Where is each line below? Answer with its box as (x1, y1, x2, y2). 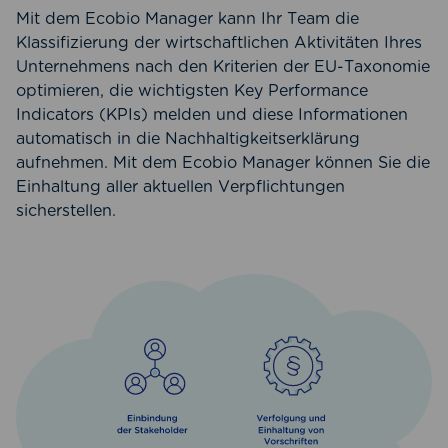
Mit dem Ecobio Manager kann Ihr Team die (16, 9, 359, 29)
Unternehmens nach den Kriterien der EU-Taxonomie (16, 57, 430, 77)
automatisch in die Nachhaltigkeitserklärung (16, 129, 360, 149)
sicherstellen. (16, 201, 116, 221)
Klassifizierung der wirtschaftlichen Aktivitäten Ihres (16, 33, 422, 53)
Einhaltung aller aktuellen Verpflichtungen (16, 177, 345, 197)
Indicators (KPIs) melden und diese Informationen (16, 105, 408, 125)
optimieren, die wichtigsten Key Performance (16, 81, 368, 101)
